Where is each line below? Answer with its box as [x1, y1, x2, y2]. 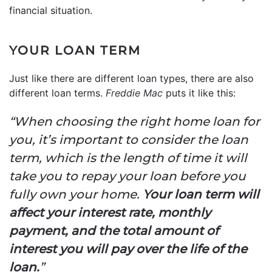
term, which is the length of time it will [9, 150, 247, 165]
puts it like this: [163, 86, 236, 99]
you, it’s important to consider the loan [9, 132, 248, 147]
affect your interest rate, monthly [9, 205, 211, 220]
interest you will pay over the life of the [9, 241, 247, 256]
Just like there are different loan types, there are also [9, 72, 254, 84]
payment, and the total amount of [9, 223, 219, 238]
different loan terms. [9, 86, 106, 99]
